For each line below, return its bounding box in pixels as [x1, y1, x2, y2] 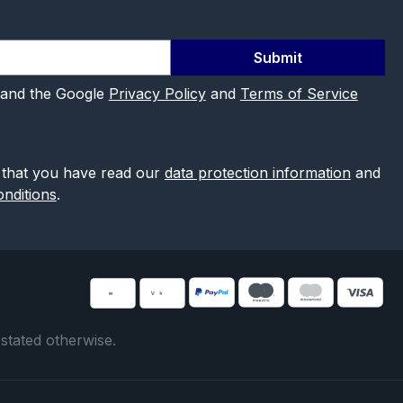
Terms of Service [239, 85, 358, 103]
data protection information [164, 164, 351, 183]
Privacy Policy [108, 85, 206, 103]
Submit [253, 49, 302, 67]
